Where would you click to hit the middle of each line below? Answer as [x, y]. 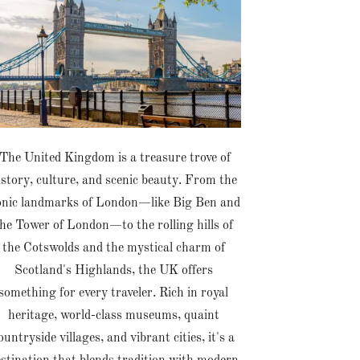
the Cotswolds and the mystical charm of [113, 248]
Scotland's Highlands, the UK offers [113, 270]
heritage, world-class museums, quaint [113, 315]
